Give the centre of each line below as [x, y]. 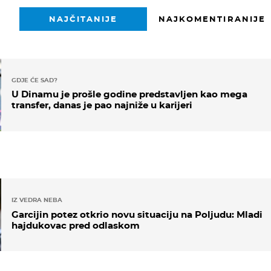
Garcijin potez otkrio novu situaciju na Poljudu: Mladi [137, 214]
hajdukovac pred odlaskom [75, 225]
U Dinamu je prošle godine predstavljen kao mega [129, 94]
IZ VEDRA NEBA [37, 200]
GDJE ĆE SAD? [34, 80]
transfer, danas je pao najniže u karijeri [102, 105]
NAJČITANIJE [83, 18]
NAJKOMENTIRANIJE [212, 18]
